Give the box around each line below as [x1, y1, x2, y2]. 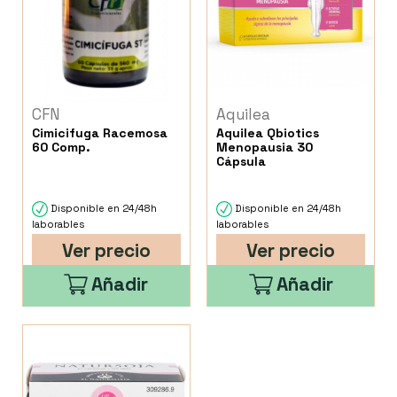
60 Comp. [32, 139, 90, 156]
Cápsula [216, 153, 267, 170]
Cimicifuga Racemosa [32, 125, 167, 142]
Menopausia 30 [216, 139, 314, 156]
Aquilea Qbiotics [216, 125, 320, 142]
